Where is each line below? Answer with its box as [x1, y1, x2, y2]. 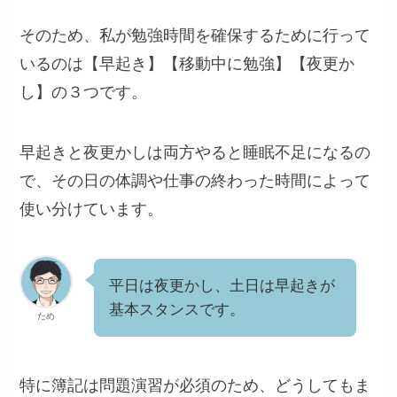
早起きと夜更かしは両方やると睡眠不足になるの [19, 143, 371, 161]
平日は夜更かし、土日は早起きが [109, 276, 336, 294]
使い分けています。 [19, 199, 164, 218]
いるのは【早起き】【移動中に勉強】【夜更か [19, 54, 355, 73]
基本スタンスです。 [109, 300, 245, 318]
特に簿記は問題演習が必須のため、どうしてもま [19, 377, 371, 395]
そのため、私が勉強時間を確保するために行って [19, 26, 371, 44]
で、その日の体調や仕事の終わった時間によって [19, 171, 371, 190]
